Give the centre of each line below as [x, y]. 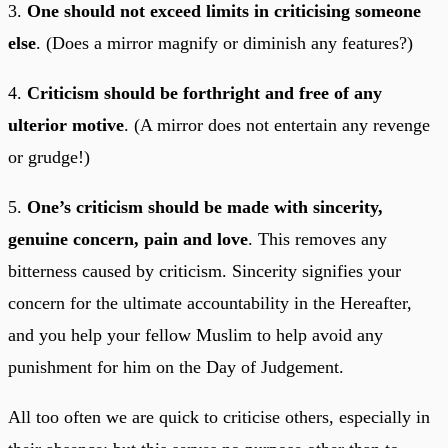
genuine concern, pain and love [128, 239]
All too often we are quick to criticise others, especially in [219, 417]
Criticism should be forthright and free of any [204, 93]
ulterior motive [66, 125]
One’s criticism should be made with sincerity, [205, 207]
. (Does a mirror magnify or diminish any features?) [224, 43]
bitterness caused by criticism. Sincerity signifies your [204, 271]
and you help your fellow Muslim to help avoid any [195, 335]
